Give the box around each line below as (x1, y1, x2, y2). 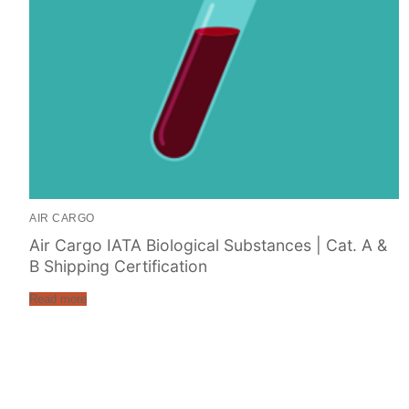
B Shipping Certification (29, 256, 207, 276)
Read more (29, 291, 87, 306)
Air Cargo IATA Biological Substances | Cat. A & (29, 235, 387, 255)
